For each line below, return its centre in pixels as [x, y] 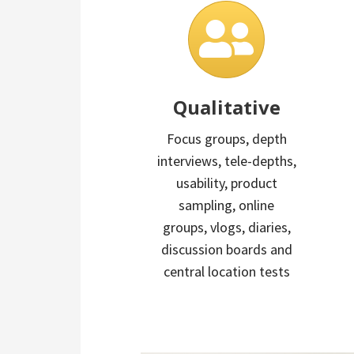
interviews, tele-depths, [226, 160]
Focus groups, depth [226, 138]
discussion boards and [226, 249]
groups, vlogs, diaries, [226, 227]
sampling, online [226, 205]
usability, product [226, 183]
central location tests [226, 271]
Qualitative [226, 107]
